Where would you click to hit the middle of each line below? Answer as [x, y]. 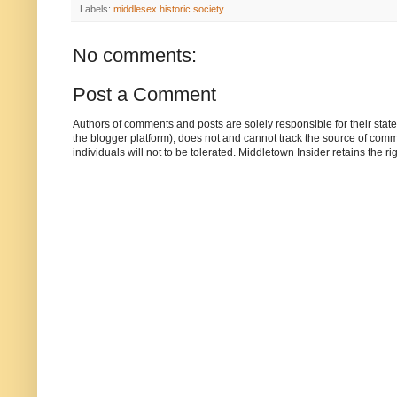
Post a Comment [144, 95]
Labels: [97, 9]
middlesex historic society [169, 9]
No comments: [135, 56]
